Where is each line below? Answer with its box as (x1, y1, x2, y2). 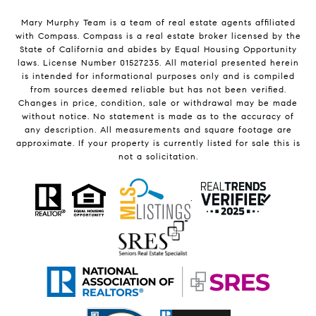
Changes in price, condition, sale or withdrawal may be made (18, 97, 298, 108)
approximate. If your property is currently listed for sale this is (16, 138, 300, 148)
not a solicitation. (118, 151, 198, 162)
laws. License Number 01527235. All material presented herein (17, 57, 299, 68)
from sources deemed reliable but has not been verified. (30, 84, 286, 95)
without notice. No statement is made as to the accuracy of (22, 111, 294, 121)
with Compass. (15, 30, 83, 41)
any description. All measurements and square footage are (24, 124, 292, 135)
